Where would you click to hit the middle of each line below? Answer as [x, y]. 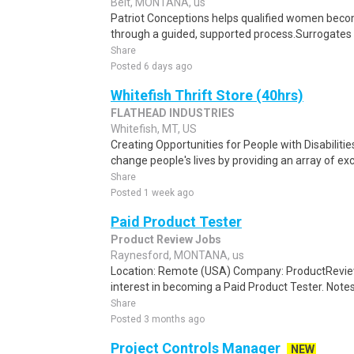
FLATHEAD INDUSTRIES [173, 113]
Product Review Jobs [166, 239]
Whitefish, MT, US [154, 129]
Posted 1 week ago [152, 193]
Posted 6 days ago [151, 66]
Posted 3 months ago [158, 319]
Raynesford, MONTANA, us [177, 255]
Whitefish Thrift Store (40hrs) [207, 95]
